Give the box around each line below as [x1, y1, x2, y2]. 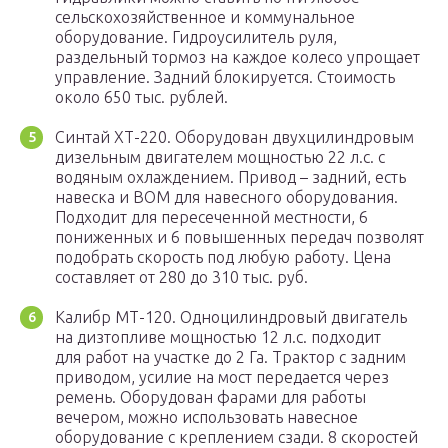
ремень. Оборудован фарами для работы [55, 388, 366, 407]
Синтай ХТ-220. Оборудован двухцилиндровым [55, 128, 414, 147]
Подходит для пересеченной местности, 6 [55, 208, 368, 227]
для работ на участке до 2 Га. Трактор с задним [55, 348, 406, 367]
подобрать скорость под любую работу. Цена [55, 248, 391, 267]
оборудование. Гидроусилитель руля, [55, 28, 337, 47]
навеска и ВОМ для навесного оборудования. [55, 188, 398, 207]
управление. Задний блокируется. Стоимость [55, 68, 395, 87]
